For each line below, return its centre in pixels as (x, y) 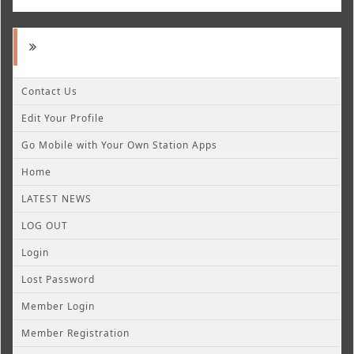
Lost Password (58, 279)
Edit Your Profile (63, 118)
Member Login (58, 306)
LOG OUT (45, 225)
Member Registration (75, 333)
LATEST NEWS (56, 198)
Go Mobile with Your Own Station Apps (119, 145)
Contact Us (49, 91)
